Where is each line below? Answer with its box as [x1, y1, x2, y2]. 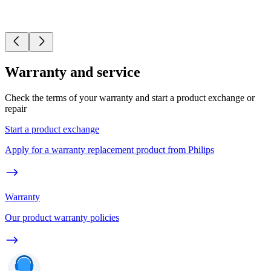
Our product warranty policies [5, 212, 119, 223]
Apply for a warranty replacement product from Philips [5, 145, 214, 155]
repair [5, 103, 27, 114]
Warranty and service [5, 64, 140, 80]
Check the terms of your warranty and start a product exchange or [5, 93, 255, 103]
